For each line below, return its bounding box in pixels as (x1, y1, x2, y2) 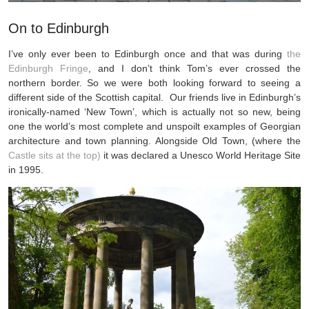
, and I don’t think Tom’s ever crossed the (88, 63, 301, 74)
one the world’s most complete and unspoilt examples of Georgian (8, 121, 301, 132)
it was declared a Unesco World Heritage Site (101, 150, 301, 161)
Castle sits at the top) (8, 150, 101, 161)
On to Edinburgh (8, 21, 109, 37)
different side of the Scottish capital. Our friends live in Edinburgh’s (8, 92, 301, 103)
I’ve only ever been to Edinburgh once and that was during (8, 48, 287, 60)
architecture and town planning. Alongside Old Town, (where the (8, 135, 301, 147)
